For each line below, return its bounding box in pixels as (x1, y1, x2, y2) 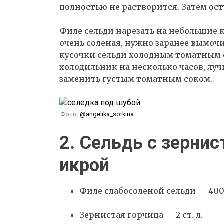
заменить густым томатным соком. (59, 73, 212, 84)
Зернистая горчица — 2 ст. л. (79, 209, 203, 220)
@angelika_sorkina (79, 110, 134, 118)
